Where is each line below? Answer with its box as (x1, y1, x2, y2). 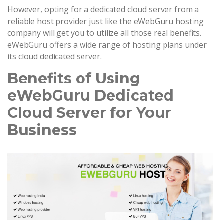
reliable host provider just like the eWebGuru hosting (7, 16, 204, 27)
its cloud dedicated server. (7, 51, 102, 62)
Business (7, 121, 77, 139)
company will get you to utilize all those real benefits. (7, 27, 201, 39)
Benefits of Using (7, 69, 140, 88)
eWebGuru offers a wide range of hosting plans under (7, 39, 207, 51)
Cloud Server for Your (7, 104, 171, 122)
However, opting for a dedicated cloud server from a (7, 4, 199, 15)
